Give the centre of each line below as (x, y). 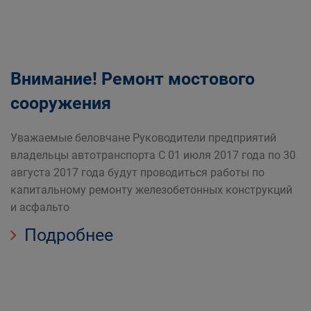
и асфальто (40, 207)
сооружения (61, 103)
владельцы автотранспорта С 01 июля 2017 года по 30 (153, 155)
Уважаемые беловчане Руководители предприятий (143, 138)
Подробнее (67, 235)
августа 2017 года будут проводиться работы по (137, 173)
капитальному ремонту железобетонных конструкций (151, 190)
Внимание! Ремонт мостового (133, 79)
